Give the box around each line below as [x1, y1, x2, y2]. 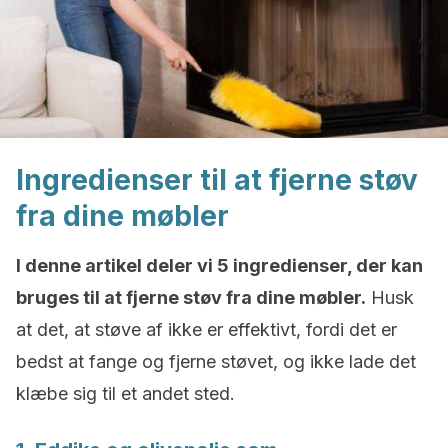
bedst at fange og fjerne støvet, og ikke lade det [16, 351, 416, 372]
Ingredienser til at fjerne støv [16, 163, 418, 197]
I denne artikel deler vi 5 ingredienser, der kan [16, 255, 423, 276]
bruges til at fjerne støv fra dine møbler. [16, 287, 366, 308]
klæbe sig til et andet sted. [16, 383, 235, 404]
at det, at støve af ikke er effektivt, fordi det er [16, 319, 397, 340]
